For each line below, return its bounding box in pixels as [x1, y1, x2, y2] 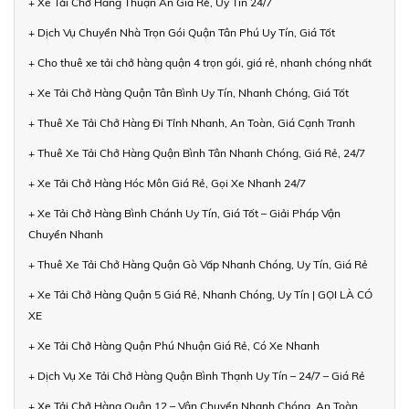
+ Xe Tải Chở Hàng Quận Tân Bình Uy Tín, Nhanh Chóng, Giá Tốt [28, 85, 349, 100]
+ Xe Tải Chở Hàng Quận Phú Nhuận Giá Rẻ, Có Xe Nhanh [28, 338, 320, 352]
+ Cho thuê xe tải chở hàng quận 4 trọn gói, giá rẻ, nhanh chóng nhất [28, 55, 372, 69]
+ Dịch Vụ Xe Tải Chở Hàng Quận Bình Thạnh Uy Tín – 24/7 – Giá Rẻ [28, 368, 365, 383]
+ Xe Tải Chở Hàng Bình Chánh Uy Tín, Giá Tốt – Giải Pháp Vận [28, 205, 341, 220]
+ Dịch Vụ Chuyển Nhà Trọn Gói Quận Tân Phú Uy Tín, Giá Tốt [28, 25, 335, 39]
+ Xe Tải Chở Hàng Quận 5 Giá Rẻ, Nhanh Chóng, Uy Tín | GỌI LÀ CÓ [28, 287, 372, 301]
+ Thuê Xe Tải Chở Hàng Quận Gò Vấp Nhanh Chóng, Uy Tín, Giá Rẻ [28, 257, 368, 271]
